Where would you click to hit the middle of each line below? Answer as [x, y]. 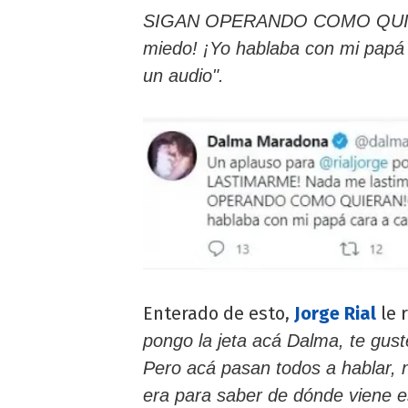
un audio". [184, 76]
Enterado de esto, [219, 314]
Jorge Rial [335, 314]
